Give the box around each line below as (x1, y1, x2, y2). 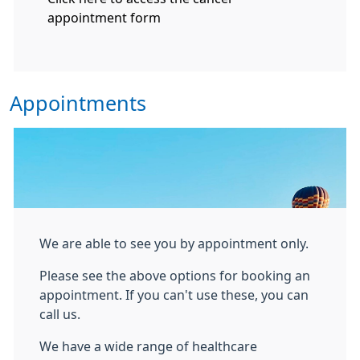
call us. (39, 308, 84, 321)
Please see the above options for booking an (39, 269, 310, 282)
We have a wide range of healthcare (39, 340, 257, 353)
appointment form (47, 8, 161, 27)
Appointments (10, 93, 146, 114)
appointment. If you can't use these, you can (39, 288, 309, 301)
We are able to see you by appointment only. (39, 237, 309, 250)
